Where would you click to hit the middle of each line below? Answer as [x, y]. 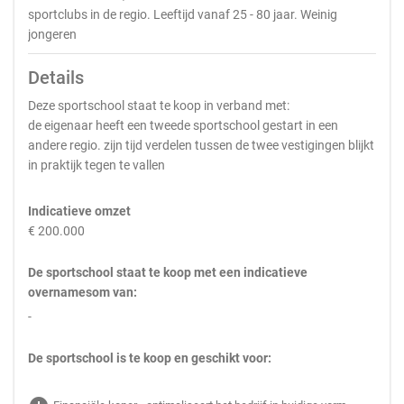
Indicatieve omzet [79, 211]
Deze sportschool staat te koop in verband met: [159, 106]
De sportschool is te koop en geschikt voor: [150, 358]
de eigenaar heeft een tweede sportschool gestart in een [183, 125]
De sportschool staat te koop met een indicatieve [168, 272]
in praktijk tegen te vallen [96, 165]
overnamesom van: [83, 292]
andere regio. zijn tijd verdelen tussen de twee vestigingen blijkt [201, 145]
